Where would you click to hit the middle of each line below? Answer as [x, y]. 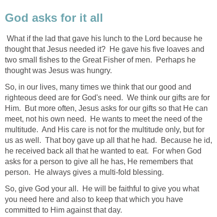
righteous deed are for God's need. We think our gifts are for [107, 97]
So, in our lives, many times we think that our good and [98, 87]
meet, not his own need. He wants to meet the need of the [104, 119]
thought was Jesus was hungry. [58, 70]
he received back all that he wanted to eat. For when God [103, 151]
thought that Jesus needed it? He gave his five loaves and [105, 49]
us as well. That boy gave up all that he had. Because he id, [108, 140]
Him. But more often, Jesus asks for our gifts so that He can [106, 108]
